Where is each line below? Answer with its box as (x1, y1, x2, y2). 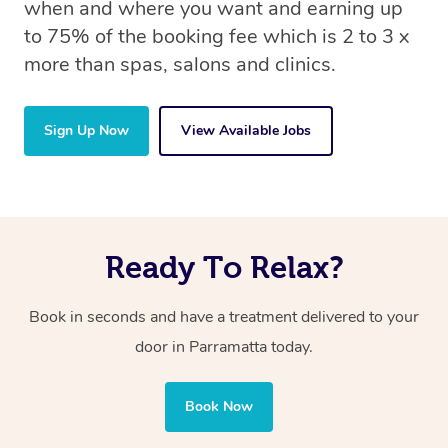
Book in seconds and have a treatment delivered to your (29, 306, 419, 329)
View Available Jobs (181, 121, 311, 141)
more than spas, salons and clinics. (24, 51, 336, 79)
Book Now (185, 397, 253, 417)
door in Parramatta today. (135, 336, 313, 359)
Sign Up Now (44, 121, 129, 141)
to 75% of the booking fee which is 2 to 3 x (24, 23, 409, 51)
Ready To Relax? (104, 250, 344, 285)
